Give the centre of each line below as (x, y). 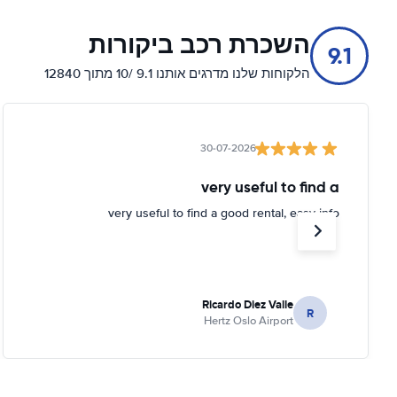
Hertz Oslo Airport (249, 321)
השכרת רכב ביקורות (199, 45)
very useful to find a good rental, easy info (224, 213)
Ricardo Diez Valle (248, 304)
